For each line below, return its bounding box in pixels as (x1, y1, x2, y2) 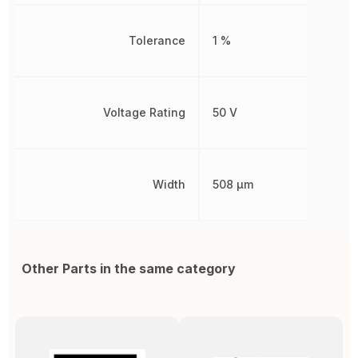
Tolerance (129, 34, 186, 47)
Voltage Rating (103, 105, 186, 119)
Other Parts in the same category (22, 261, 237, 276)
